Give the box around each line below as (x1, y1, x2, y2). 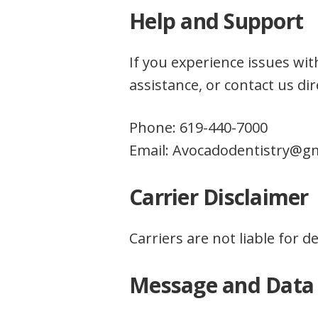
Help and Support (129, 6, 303, 35)
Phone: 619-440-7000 (129, 118, 268, 137)
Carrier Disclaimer (129, 182, 309, 212)
